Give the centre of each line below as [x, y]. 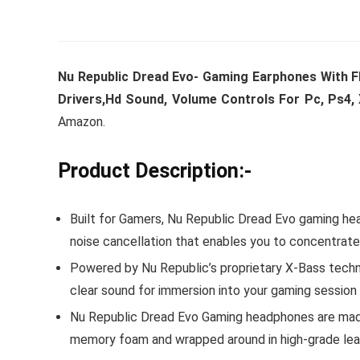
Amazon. [82, 121]
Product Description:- [155, 170]
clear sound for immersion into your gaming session [213, 290]
